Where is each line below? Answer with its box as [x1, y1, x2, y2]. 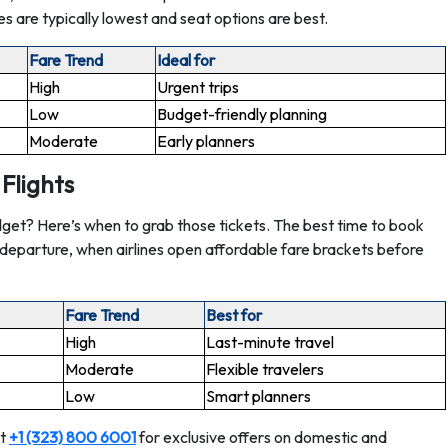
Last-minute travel [206, 332, 334, 352]
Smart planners [206, 386, 311, 406]
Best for [206, 305, 262, 325]
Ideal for [157, 50, 215, 70]
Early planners [157, 131, 255, 151]
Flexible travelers [206, 359, 324, 379]
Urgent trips [157, 77, 239, 97]
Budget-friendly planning [157, 104, 327, 124]
